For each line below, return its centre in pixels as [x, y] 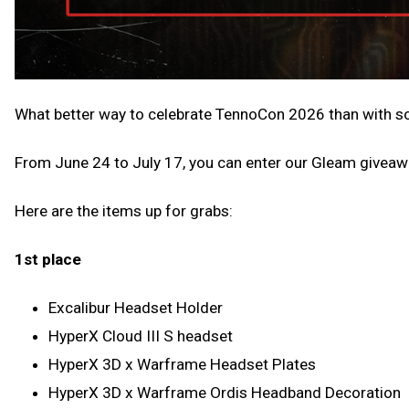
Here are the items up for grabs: [124, 211]
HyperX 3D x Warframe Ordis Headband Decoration [225, 392]
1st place [48, 259]
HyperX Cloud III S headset [141, 336]
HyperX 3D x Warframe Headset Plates [183, 364]
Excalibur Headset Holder [136, 307]
